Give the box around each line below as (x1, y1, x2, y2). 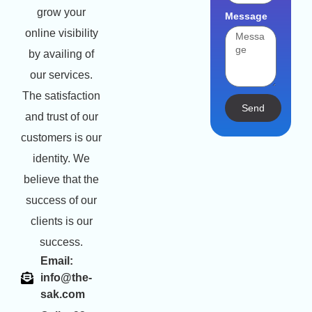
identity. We (33, 153, 90, 165)
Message (225, 10, 267, 22)
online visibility (24, 27, 98, 40)
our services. (30, 69, 93, 81)
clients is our (30, 215, 93, 228)
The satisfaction (22, 90, 100, 102)
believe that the (24, 173, 99, 186)
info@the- (40, 272, 92, 284)
